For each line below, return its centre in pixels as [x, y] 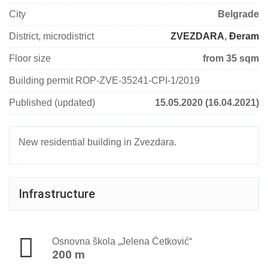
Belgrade [238, 14]
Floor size [30, 58]
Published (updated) [52, 103]
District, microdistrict [51, 36]
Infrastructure [57, 194]
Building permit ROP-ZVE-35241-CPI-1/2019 [104, 80]
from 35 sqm [231, 58]
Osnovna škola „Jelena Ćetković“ [122, 241]
